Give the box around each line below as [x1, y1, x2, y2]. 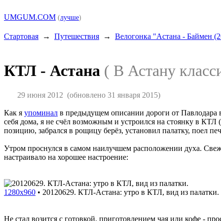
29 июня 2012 [17, 90, 63, 99]
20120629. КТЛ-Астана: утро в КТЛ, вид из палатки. [42, 187, 219, 196]
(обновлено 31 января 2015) [63, 90, 160, 99]
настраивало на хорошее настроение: [4, 152, 128, 161]
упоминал [24, 108, 58, 117]
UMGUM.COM [4, 13, 56, 21]
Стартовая [4, 32, 38, 40]
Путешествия [54, 32, 99, 40]
